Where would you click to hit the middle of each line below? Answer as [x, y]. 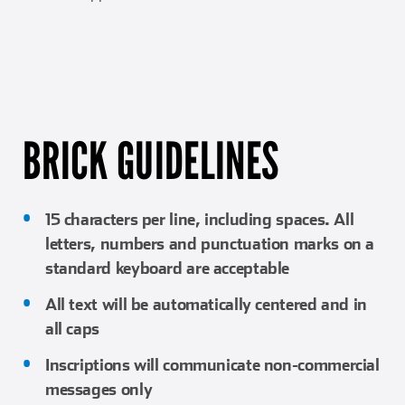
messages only [99, 389]
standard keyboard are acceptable [167, 268]
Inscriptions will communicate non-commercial [212, 364]
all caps [72, 328]
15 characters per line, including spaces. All [199, 219]
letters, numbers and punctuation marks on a [210, 243]
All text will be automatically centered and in [206, 304]
